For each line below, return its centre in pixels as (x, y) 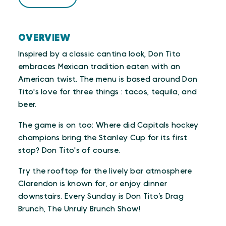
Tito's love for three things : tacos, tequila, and (108, 92)
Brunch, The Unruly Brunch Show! (80, 209)
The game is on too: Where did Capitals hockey (108, 125)
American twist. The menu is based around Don (108, 79)
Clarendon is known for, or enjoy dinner (93, 184)
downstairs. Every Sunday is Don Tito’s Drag (101, 196)
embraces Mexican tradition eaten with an (99, 67)
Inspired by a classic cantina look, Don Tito (100, 54)
